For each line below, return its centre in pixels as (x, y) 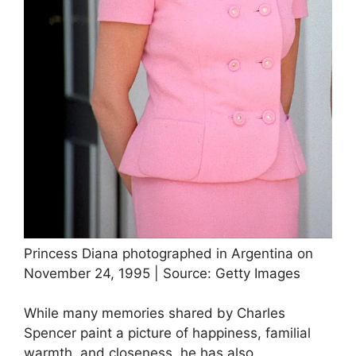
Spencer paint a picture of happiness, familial (167, 333)
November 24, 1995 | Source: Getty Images (162, 273)
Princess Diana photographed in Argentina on (168, 253)
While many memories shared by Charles (155, 313)
